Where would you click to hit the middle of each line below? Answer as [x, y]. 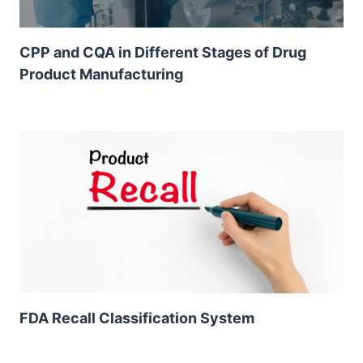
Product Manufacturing [101, 75]
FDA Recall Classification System [137, 318]
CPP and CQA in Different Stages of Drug [163, 53]
